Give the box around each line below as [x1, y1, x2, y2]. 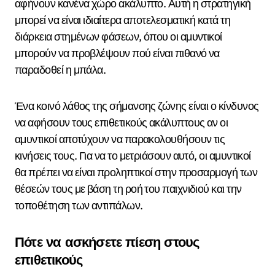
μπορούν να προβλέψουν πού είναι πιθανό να [15, 45, 220, 60]
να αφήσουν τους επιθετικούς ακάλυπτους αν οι [15, 115, 228, 130]
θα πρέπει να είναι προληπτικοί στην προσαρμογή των [15, 165, 257, 179]
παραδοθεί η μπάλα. [15, 62, 106, 77]
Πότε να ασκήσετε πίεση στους [15, 233, 199, 250]
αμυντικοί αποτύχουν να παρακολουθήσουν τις [15, 131, 225, 146]
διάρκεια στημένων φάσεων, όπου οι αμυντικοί [15, 29, 222, 44]
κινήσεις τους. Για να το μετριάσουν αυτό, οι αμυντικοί [15, 148, 251, 163]
